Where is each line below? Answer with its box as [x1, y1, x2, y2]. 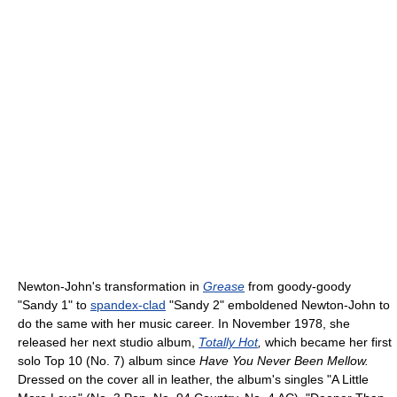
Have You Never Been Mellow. [199, 353, 369, 368]
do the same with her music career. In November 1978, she [18, 315, 350, 331]
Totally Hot [198, 334, 258, 349]
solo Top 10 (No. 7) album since [18, 353, 199, 368]
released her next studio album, [18, 334, 198, 349]
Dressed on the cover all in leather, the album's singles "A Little [18, 371, 369, 386]
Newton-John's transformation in [18, 278, 203, 293]
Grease [203, 278, 245, 293]
